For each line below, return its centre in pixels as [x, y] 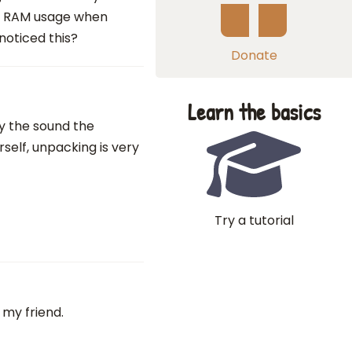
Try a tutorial [254, 220]
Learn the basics [254, 112]
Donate [254, 55]
